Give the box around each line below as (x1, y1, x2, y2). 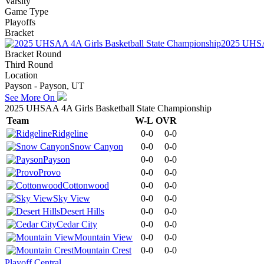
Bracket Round (5, 49, 61, 60)
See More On (5, 93, 57, 103)
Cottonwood (62, 180, 109, 191)
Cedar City (57, 219, 97, 230)
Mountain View (74, 232, 133, 243)
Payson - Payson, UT (5, 81, 84, 91)
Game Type (5, 6, 48, 17)
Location (5, 70, 38, 81)
